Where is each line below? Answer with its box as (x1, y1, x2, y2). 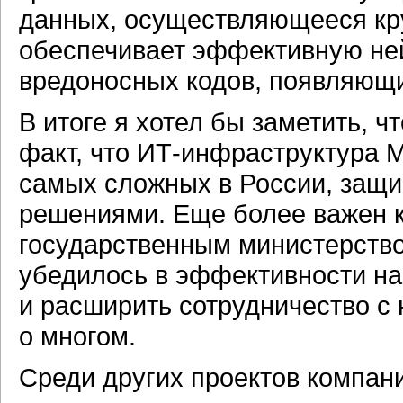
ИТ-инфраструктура (137, 138, 379, 167)
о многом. (19, 321, 136, 351)
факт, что (19, 138, 137, 167)
